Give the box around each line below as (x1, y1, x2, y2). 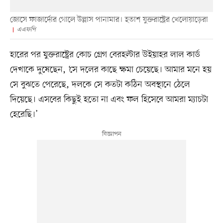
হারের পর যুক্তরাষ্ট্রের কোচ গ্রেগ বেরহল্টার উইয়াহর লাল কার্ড (9, 49, 200, 61)
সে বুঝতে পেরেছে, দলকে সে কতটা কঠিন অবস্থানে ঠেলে (9, 79, 190, 91)
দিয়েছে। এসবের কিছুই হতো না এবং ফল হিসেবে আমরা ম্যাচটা (9, 94, 208, 106)
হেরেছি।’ (9, 109, 38, 121)
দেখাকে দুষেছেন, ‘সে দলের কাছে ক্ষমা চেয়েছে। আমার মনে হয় (9, 64, 212, 76)
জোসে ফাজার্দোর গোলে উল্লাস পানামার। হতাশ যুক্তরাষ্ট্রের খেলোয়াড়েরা (9, 14, 208, 26)
